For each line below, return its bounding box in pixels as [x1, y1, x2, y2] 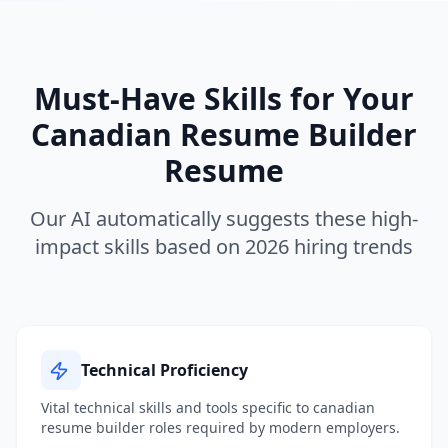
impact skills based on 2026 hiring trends [35, 233, 413, 260]
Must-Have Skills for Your [34, 78, 414, 119]
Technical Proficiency [81, 359, 248, 381]
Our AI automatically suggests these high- [30, 205, 418, 232]
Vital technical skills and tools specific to [41, 398, 313, 417]
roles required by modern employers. [145, 418, 400, 437]
